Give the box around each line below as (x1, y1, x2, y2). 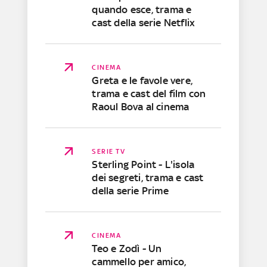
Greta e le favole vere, (92, 74, 193, 87)
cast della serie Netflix (92, 17, 195, 29)
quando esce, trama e (92, 4, 192, 16)
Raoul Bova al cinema (92, 101, 190, 113)
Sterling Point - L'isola (92, 159, 195, 171)
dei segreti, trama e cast (92, 172, 204, 184)
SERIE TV (92, 147, 126, 156)
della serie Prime (92, 185, 169, 197)
